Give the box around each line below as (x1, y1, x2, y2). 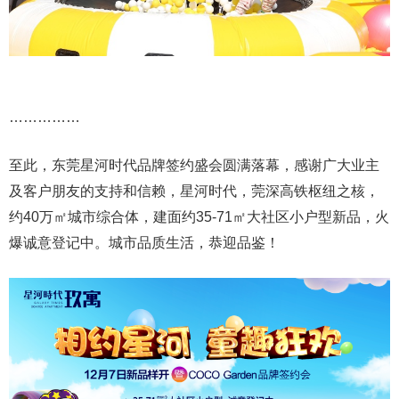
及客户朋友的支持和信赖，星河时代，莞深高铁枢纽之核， (9, 183, 379, 199)
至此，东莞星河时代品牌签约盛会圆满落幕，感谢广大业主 (9, 157, 379, 173)
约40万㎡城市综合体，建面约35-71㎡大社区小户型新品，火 (9, 208, 389, 224)
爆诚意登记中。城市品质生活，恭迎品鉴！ (9, 234, 280, 250)
